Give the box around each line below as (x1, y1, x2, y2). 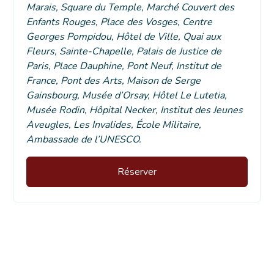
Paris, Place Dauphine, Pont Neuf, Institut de (26, 59, 222, 73)
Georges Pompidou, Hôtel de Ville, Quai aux (26, 29, 221, 43)
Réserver (117, 165, 157, 179)
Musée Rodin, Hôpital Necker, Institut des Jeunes (26, 103, 243, 117)
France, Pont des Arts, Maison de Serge (26, 73, 201, 87)
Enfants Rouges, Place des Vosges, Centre (26, 15, 213, 29)
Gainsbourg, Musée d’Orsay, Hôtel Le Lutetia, (26, 88, 228, 102)
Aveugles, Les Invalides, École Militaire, (26, 117, 202, 131)
